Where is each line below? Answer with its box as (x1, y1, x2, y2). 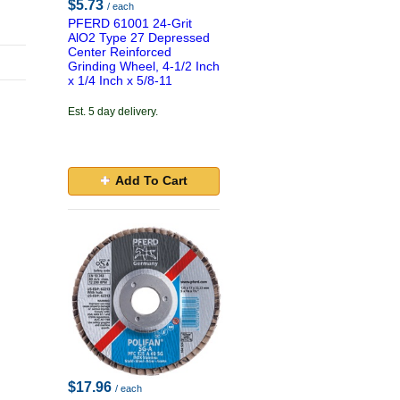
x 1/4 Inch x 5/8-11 (68, 73, 172, 87)
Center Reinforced (68, 45, 171, 59)
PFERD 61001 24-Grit (68, 16, 192, 30)
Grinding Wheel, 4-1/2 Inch (68, 59, 220, 73)
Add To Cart (114, 173, 187, 187)
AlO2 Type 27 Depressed (68, 30, 210, 45)
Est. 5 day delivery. (68, 105, 158, 118)
